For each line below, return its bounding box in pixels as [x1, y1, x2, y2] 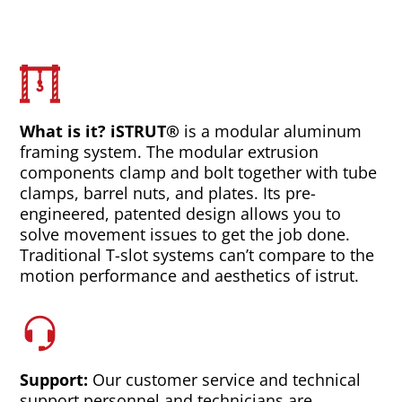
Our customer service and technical [88, 369, 362, 390]
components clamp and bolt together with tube [20, 162, 378, 183]
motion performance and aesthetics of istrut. [20, 265, 360, 286]
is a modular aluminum [179, 120, 363, 142]
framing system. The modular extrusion [20, 141, 319, 162]
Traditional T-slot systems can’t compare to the [20, 244, 375, 266]
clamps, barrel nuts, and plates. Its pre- [20, 182, 317, 204]
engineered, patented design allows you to [20, 203, 342, 224]
